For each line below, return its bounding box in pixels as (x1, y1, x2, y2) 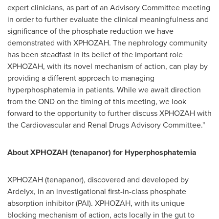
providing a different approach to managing (7, 72, 154, 84)
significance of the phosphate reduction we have (7, 25, 174, 37)
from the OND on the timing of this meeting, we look (7, 96, 186, 107)
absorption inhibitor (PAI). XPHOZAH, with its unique (7, 197, 185, 209)
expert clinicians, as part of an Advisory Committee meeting (7, 2, 210, 13)
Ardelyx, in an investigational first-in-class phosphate (7, 186, 186, 197)
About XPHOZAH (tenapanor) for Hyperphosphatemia (7, 147, 197, 158)
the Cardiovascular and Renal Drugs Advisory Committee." (7, 119, 207, 131)
